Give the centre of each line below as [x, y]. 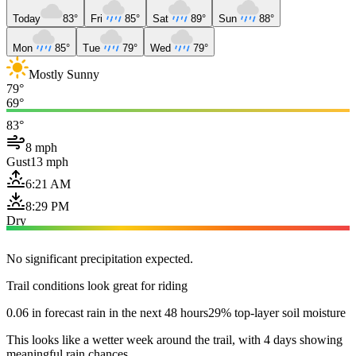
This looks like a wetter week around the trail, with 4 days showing [174, 339]
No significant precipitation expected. [100, 258]
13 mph [49, 161]
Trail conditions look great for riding [97, 285]
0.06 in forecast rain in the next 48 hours [107, 312]
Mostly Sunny [64, 74]
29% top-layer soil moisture [277, 312]
